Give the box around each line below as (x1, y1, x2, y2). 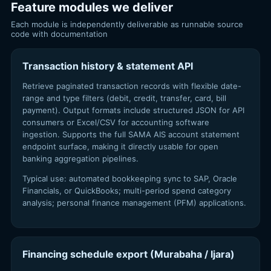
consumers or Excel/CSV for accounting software (22, 117, 209, 127)
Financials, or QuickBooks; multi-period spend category (22, 186, 231, 195)
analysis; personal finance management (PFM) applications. (22, 198, 246, 207)
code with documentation (11, 29, 108, 39)
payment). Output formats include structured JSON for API (22, 105, 244, 115)
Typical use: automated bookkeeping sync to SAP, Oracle (22, 174, 237, 183)
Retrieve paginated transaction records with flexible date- (22, 81, 241, 91)
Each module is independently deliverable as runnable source (11, 19, 243, 29)
